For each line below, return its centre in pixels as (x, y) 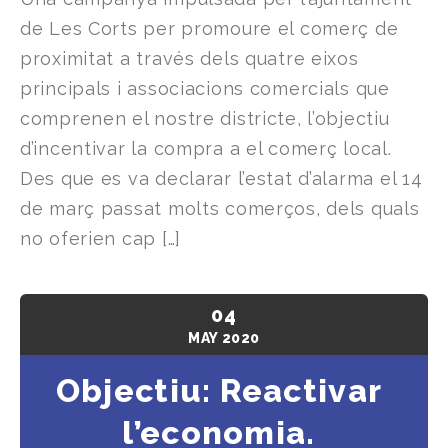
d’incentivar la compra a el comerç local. (206, 149)
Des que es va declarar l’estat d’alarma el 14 (221, 179)
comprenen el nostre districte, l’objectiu (205, 119)
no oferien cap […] (100, 239)
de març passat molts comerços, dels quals (220, 209)
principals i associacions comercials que (205, 89)
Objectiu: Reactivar (219, 391)
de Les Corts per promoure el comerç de (209, 29)
